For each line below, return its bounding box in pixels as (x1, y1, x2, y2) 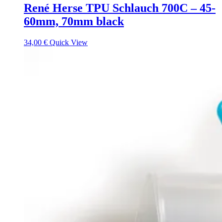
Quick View (50, 38, 88, 47)
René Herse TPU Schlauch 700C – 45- (24, 1, 216, 15)
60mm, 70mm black (24, 15, 124, 28)
